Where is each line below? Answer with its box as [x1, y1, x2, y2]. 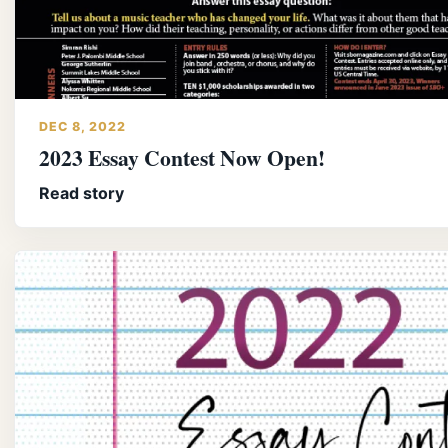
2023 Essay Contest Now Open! [39, 142, 325, 174]
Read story [39, 183, 124, 204]
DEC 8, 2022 [39, 119, 126, 135]
